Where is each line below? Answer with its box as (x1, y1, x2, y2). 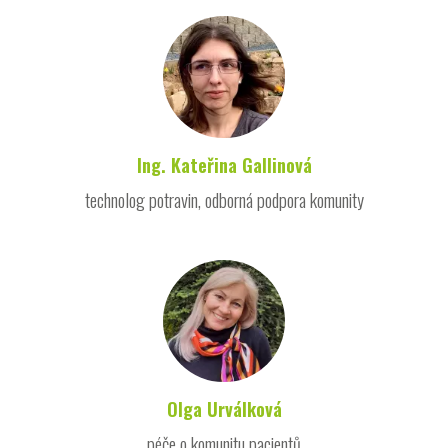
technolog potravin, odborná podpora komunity (84, 185, 364, 213)
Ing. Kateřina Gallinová (136, 150, 312, 178)
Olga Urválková (166, 394, 282, 422)
